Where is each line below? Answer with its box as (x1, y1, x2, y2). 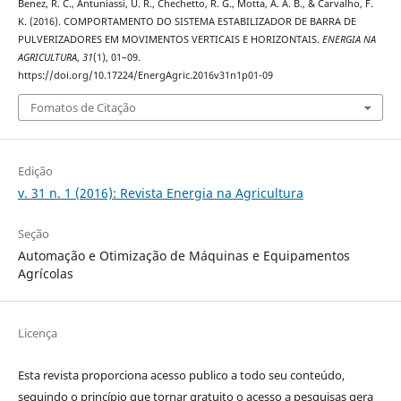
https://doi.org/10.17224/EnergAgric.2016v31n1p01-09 (17, 69, 273, 82)
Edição (17, 162, 53, 179)
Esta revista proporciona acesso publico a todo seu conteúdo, (17, 366, 345, 383)
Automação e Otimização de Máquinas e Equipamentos (17, 246, 350, 264)
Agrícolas (17, 264, 73, 282)
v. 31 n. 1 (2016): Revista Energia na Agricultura (17, 183, 303, 201)
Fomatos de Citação (30, 98, 136, 115)
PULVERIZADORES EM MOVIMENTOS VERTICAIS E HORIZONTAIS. (17, 33, 322, 47)
